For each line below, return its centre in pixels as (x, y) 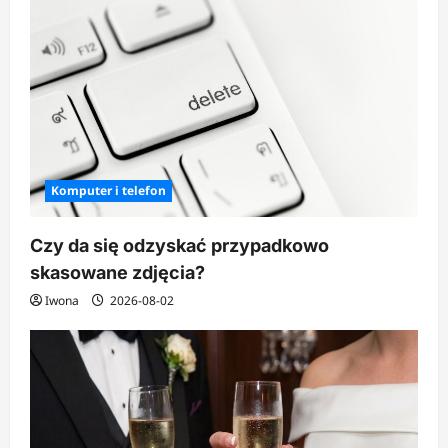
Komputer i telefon (108, 190)
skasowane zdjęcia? (117, 272)
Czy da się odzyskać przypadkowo (179, 245)
